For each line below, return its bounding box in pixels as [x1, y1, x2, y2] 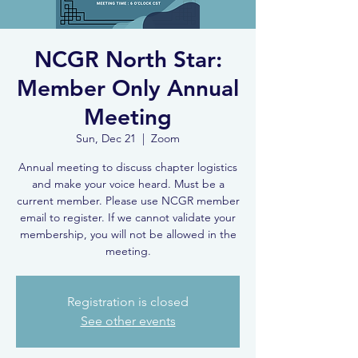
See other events [80, 312, 176, 328]
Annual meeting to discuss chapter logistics [18, 159, 237, 174]
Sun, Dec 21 [76, 130, 136, 145]
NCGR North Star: [34, 45, 222, 73]
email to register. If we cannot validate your [20, 209, 236, 225]
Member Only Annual [17, 74, 239, 101]
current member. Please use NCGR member [16, 193, 240, 208]
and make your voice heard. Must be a [31, 176, 225, 191]
